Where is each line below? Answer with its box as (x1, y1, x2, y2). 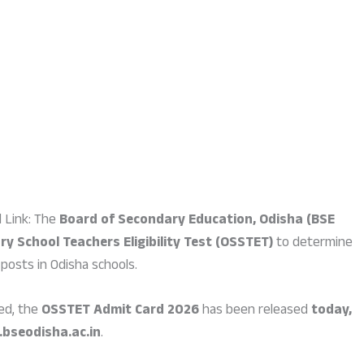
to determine (273, 232, 353, 257)
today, (311, 300, 353, 324)
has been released (199, 300, 312, 324)
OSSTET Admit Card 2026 (41, 300, 200, 324)
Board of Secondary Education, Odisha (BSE (59, 210, 335, 234)
